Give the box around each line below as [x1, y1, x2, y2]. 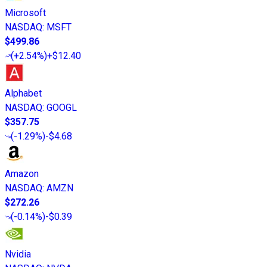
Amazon [5, 167, 39, 179]
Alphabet [5, 87, 42, 99]
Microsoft [5, 7, 46, 18]
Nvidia [5, 248, 31, 260]
